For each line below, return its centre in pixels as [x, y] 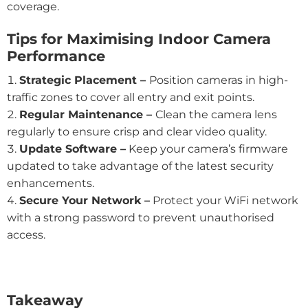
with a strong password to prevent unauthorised [141, 218]
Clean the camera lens [216, 115]
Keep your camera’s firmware [207, 149]
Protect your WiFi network [224, 201]
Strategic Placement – [84, 80]
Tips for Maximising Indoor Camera [139, 38]
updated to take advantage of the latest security [140, 166]
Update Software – [73, 149]
